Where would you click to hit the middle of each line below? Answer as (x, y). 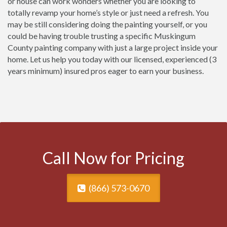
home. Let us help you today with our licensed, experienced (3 (112, 59)
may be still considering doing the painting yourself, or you (107, 24)
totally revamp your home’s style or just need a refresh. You (108, 12)
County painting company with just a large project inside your (113, 47)
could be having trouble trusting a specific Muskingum (102, 36)
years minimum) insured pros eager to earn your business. (106, 71)
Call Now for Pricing (113, 158)
